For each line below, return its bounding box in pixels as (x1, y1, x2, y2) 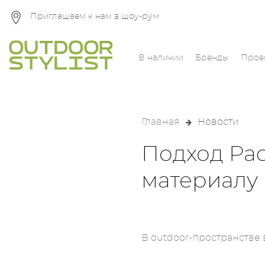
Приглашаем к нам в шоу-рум (30, 12, 159, 21)
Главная (141, 117, 180, 127)
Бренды (195, 54, 230, 63)
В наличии (138, 54, 184, 63)
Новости (198, 117, 239, 127)
